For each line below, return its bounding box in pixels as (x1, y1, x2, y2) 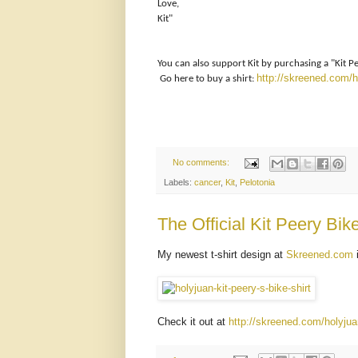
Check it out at (157, 315, 229, 328)
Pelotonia (240, 177, 275, 187)
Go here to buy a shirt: (157, 74, 257, 85)
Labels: (164, 177, 194, 187)
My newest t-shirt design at (157, 248, 286, 261)
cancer (194, 177, 221, 187)
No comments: (172, 157, 232, 168)
